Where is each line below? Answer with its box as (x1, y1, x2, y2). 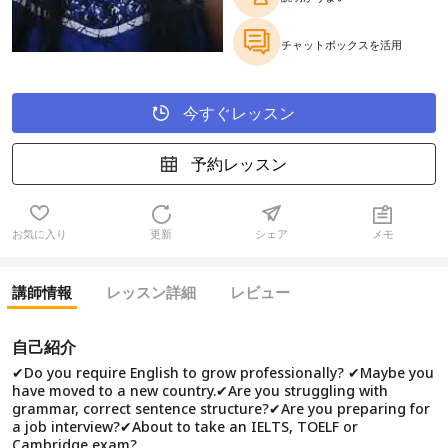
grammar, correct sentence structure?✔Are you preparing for (12, 399, 430, 418)
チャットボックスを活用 (281, 37, 402, 52)
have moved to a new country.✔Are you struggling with (12, 381, 388, 400)
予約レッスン (187, 153, 287, 175)
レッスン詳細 (106, 282, 196, 302)
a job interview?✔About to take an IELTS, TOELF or (12, 417, 358, 436)
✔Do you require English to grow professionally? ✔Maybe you (12, 363, 434, 382)
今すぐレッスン (179, 102, 295, 124)
